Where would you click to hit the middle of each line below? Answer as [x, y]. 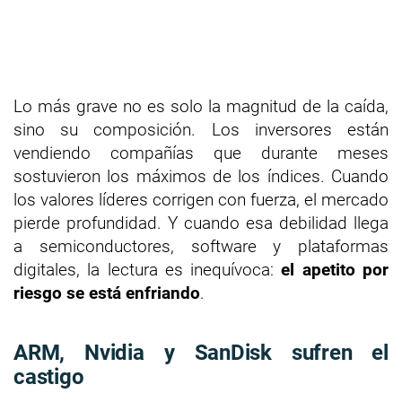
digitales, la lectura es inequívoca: [148, 269]
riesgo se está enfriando [107, 293]
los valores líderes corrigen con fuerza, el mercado [201, 199]
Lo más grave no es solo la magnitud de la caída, [201, 106]
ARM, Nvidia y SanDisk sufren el [201, 352]
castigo [49, 376]
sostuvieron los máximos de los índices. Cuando [201, 176]
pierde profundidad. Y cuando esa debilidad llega [201, 223]
